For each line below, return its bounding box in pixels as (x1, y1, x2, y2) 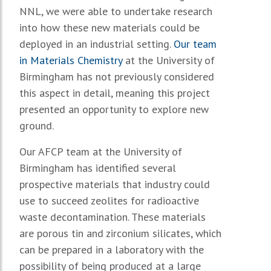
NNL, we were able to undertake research (19, 4, 212, 18)
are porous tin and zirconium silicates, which (19, 226, 221, 240)
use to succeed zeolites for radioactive (19, 193, 199, 207)
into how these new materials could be (19, 20, 200, 34)
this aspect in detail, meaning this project (19, 85, 210, 100)
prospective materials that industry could (19, 177, 210, 191)
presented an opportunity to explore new (19, 102, 209, 116)
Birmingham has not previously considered (19, 69, 214, 83)
